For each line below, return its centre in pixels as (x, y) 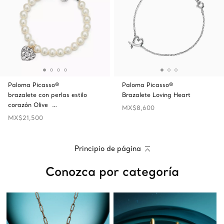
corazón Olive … (32, 105)
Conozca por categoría (112, 171)
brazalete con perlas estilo (47, 95)
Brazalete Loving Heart (156, 95)
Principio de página (107, 148)
